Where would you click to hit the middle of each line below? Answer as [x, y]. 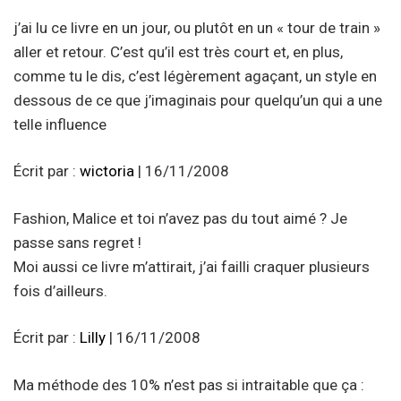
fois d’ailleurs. [60, 290]
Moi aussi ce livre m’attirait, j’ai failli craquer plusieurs [192, 266]
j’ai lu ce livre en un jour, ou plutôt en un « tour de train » [197, 27]
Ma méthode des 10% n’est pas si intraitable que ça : [189, 384]
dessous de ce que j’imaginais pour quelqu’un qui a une [198, 100]
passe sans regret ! [77, 242]
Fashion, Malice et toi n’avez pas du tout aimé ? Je [180, 218]
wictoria [107, 171]
